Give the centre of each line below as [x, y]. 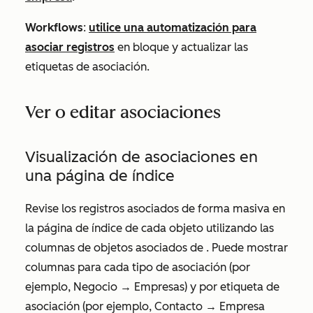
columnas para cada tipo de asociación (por [138, 267]
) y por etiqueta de [232, 286]
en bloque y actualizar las [181, 47]
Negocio [95, 286]
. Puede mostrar [247, 247]
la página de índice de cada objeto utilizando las [150, 228]
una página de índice [100, 175]
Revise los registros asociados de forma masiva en [155, 208]
